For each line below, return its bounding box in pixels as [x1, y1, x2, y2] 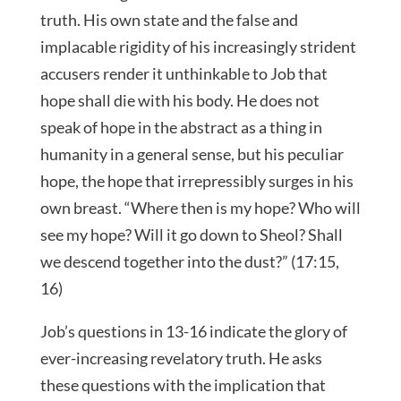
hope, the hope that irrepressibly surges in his [39, 170, 354, 191]
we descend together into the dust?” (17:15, [39, 251, 339, 271]
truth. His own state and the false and [39, 9, 298, 30]
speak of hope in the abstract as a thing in [39, 116, 322, 137]
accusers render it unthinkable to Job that [39, 63, 328, 83]
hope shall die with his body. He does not [39, 90, 320, 110]
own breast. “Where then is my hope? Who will [39, 197, 361, 218]
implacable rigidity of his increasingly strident [39, 36, 356, 56]
